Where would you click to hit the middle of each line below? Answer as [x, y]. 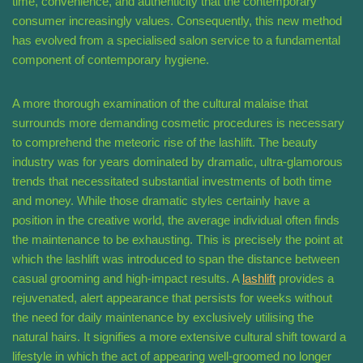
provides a [305, 279]
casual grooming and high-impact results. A [127, 279]
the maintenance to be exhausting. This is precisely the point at [177, 240]
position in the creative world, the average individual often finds [176, 220]
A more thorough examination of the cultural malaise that [160, 104]
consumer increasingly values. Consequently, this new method [177, 21]
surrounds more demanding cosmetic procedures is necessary [178, 123]
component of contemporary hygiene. [111, 60]
